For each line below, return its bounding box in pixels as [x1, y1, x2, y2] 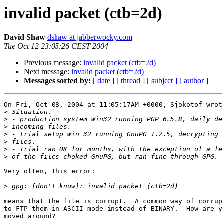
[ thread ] [116, 76, 145, 85]
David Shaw [4, 33, 45, 42]
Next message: [24, 67, 71, 76]
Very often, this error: [4, 167, 95, 175]
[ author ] [179, 76, 208, 85]
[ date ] [93, 76, 114, 85]
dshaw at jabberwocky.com [47, 33, 132, 42]
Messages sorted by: [24, 76, 91, 85]
